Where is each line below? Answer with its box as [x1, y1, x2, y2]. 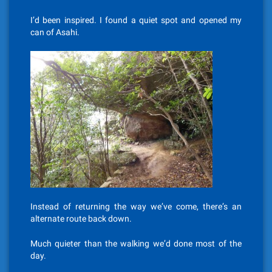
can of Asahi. [30, 27, 80, 37]
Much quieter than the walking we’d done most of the [30, 239, 242, 248]
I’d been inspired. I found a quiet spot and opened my [30, 15, 242, 25]
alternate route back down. [30, 214, 132, 223]
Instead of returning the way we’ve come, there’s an [30, 202, 242, 211]
